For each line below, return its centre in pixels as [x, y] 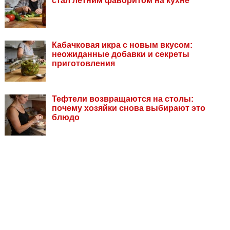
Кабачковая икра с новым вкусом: [122, 45]
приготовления [83, 64]
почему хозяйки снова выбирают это [129, 108]
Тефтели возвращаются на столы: [123, 99]
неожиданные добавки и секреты [121, 54]
